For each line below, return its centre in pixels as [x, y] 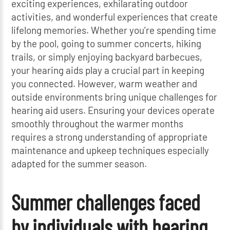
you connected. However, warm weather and [104, 83]
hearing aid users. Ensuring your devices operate [113, 110]
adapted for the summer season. [79, 163]
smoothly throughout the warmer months [98, 123]
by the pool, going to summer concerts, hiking [107, 43]
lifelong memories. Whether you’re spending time [114, 30]
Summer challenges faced [106, 202]
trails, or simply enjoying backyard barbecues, [107, 56]
